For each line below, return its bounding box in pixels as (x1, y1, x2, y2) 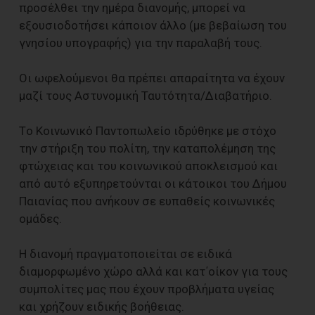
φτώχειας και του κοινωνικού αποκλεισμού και (19, 158, 278, 173)
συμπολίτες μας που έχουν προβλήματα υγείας (19, 281, 274, 296)
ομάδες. (19, 211, 62, 226)
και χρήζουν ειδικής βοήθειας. (19, 299, 184, 314)
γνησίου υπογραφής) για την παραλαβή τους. (19, 35, 262, 50)
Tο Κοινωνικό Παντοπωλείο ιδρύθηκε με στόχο (19, 123, 276, 138)
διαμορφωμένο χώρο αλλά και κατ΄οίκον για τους (19, 264, 288, 278)
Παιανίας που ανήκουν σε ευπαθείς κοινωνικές (19, 193, 275, 208)
